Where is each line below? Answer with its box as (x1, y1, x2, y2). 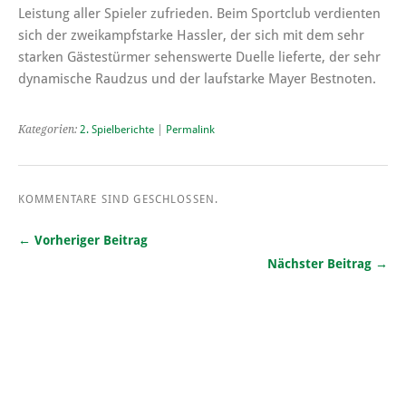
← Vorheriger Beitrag (18, 232, 148, 247)
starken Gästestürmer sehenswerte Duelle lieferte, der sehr (18, 48, 381, 65)
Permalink (166, 122, 215, 136)
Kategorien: (18, 122, 80, 136)
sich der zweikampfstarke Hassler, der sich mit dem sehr (18, 26, 364, 43)
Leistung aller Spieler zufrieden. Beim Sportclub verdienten (18, 5, 381, 22)
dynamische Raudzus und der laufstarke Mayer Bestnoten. (18, 70, 376, 87)
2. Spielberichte (80, 122, 154, 136)
